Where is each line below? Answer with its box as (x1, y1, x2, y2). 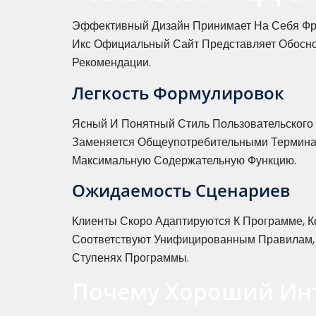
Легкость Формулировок (72, 80, 284, 104)
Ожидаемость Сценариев (72, 178, 290, 202)
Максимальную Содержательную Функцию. (72, 152, 296, 169)
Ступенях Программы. (72, 250, 189, 267)
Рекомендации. (72, 54, 151, 71)
